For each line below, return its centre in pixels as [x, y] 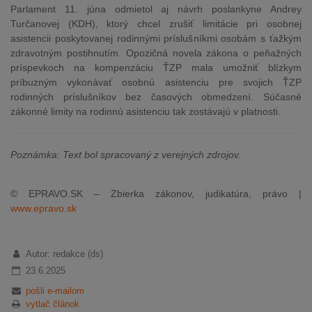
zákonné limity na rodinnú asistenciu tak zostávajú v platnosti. [146, 111]
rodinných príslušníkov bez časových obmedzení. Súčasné [156, 97]
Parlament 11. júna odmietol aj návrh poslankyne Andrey [156, 9]
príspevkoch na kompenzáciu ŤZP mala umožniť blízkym [156, 68]
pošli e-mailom [55, 291]
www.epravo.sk [44, 208]
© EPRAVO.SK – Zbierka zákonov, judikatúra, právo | [156, 194]
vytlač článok [52, 304]
